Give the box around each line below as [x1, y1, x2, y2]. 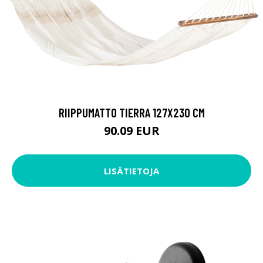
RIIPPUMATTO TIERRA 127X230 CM [58, 105, 205, 120]
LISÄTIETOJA [104, 164, 159, 177]
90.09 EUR [103, 123, 160, 139]
